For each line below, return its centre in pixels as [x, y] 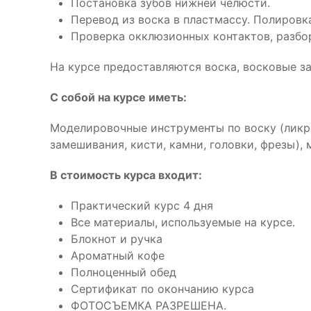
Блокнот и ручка [117, 239]
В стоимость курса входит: [126, 175]
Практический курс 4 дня [142, 205]
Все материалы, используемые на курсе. [183, 222]
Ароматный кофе [118, 255]
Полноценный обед [124, 272]
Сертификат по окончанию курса [162, 289]
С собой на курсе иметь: [118, 97]
